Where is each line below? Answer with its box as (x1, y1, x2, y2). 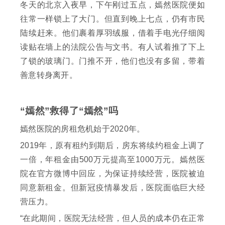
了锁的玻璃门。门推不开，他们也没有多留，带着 (20, 57, 205, 66)
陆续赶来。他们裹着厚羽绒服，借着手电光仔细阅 (20, 29, 205, 38)
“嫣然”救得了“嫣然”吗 (20, 105, 118, 117)
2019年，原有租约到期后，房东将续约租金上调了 (20, 141, 205, 150)
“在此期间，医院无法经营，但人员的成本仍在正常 (20, 214, 205, 223)
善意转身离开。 (20, 71, 77, 80)
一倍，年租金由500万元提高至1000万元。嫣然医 (20, 155, 205, 164)
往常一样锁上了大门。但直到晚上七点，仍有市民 (20, 15, 205, 24)
